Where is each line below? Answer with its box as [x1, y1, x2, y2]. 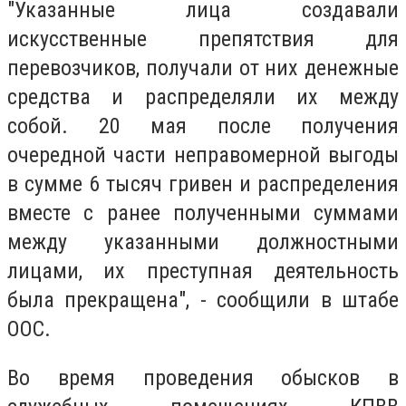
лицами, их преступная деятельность [7, 257, 399, 284]
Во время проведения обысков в [7, 364, 399, 391]
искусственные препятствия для [7, 25, 399, 52]
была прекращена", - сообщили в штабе [7, 286, 399, 313]
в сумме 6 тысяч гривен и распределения [7, 170, 399, 197]
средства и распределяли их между [7, 83, 399, 110]
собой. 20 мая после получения [7, 112, 399, 139]
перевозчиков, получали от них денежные [7, 54, 399, 81]
